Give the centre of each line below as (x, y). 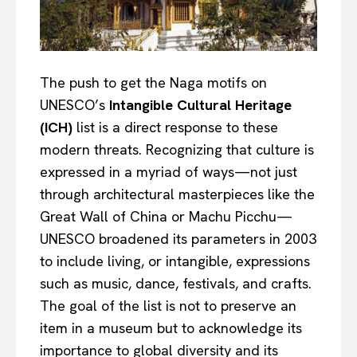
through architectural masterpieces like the (177, 194)
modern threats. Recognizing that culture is (177, 149)
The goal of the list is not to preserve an (168, 305)
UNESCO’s (75, 104)
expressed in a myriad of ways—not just (169, 171)
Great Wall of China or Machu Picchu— (166, 216)
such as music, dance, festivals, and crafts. (176, 283)
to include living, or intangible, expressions (175, 261)
